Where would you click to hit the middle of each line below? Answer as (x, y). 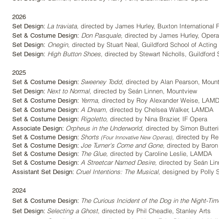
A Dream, (94, 109)
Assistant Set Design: (44, 172)
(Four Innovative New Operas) (136, 137)
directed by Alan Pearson (161, 82)
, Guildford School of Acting (177, 44)
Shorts (91, 137)
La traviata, (63, 26)
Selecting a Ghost (72, 211)
